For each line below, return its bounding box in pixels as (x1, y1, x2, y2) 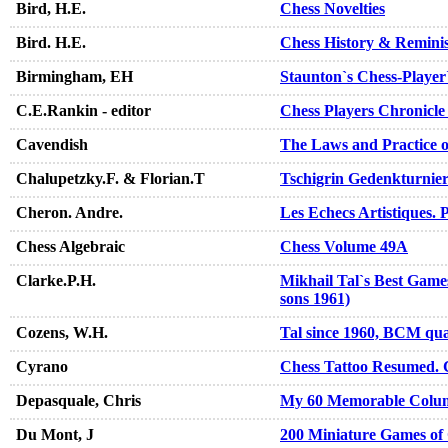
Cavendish (16, 136, 88, 154)
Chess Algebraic (16, 238, 125, 256)
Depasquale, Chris (16, 392, 141, 410)
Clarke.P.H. (16, 272, 96, 290)
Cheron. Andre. (16, 204, 123, 222)
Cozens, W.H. (16, 324, 108, 342)
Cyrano (16, 358, 68, 376)
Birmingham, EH (16, 68, 133, 86)
